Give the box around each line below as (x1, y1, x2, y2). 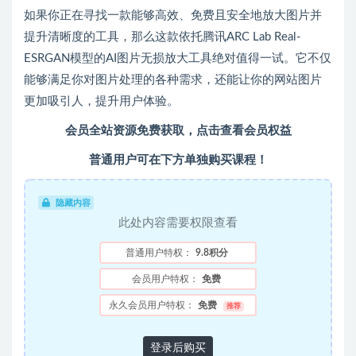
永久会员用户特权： (109, 300, 195, 311)
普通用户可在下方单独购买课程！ (88, 154, 268, 167)
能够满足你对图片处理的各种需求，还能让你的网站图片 (24, 74, 322, 87)
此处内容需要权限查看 (118, 217, 238, 230)
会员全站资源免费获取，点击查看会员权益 (64, 125, 292, 137)
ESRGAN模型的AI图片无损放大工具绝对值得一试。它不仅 (24, 52, 331, 65)
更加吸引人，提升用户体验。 (24, 95, 179, 108)
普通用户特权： (125, 248, 192, 258)
